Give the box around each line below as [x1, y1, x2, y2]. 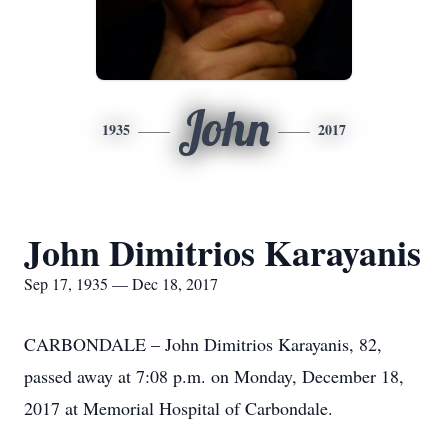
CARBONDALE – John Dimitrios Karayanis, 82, [24, 332, 382, 356]
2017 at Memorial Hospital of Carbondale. [24, 396, 333, 420]
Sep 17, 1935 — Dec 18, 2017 [24, 273, 218, 294]
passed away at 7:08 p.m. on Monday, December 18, [24, 364, 404, 388]
